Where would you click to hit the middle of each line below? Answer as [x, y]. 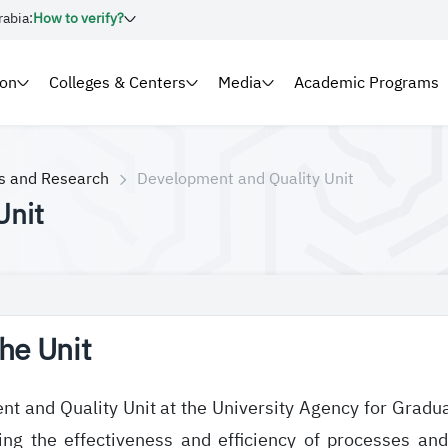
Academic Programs [367, 82]
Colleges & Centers [118, 82]
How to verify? [79, 18]
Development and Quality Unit [245, 179]
